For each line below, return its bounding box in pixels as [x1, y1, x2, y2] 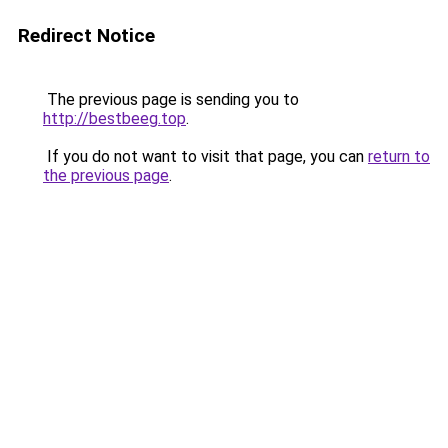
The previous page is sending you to [43, 90, 299, 109]
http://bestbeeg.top [43, 109, 186, 128]
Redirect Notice [18, 24, 155, 47]
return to [368, 147, 430, 166]
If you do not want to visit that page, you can [43, 147, 368, 166]
